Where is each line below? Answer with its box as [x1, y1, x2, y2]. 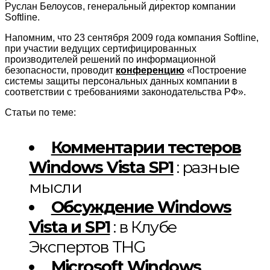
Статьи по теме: [5, 107, 76, 118]
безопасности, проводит [5, 65, 116, 76]
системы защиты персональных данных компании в [5, 76, 237, 87]
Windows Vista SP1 [29, 157, 174, 178]
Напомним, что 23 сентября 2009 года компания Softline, [5, 33, 259, 43]
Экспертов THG [29, 237, 145, 257]
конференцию [116, 65, 184, 76]
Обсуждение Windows [51, 197, 231, 218]
